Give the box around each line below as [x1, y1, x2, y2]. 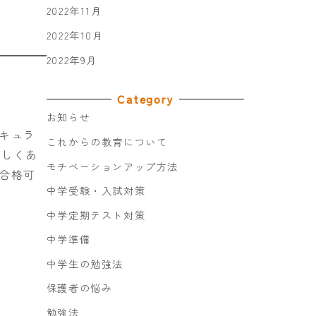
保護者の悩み [46, 281, 113, 296]
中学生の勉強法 [46, 256, 124, 271]
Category [117, 90, 174, 108]
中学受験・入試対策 [46, 183, 146, 198]
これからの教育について [46, 134, 168, 149]
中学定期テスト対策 [46, 207, 146, 222]
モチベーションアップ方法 [46, 159, 179, 174]
